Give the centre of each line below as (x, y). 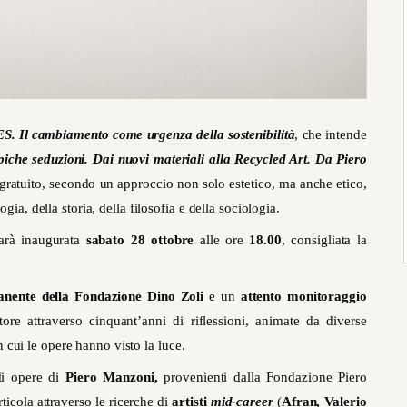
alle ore (222, 240)
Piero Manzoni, (112, 377)
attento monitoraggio (303, 297)
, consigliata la (324, 240)
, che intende (331, 135)
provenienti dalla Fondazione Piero (262, 377)
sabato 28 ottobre (140, 240)
